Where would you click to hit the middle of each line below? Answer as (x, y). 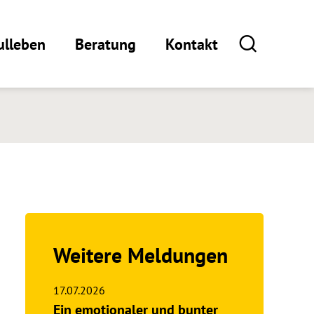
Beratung (105, 44)
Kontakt (192, 44)
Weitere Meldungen (141, 255)
